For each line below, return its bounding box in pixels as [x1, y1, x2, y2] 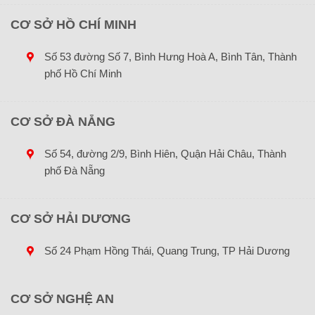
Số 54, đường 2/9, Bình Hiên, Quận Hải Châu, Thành [44, 148, 286, 160]
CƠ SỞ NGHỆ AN [11, 292, 114, 307]
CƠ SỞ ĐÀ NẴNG [11, 115, 115, 129]
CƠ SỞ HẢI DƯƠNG [11, 212, 131, 226]
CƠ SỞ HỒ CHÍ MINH [11, 18, 136, 32]
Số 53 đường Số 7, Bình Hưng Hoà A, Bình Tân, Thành [44, 51, 297, 63]
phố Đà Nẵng [44, 165, 105, 177]
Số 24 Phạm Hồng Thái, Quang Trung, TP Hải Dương [44, 245, 290, 257]
